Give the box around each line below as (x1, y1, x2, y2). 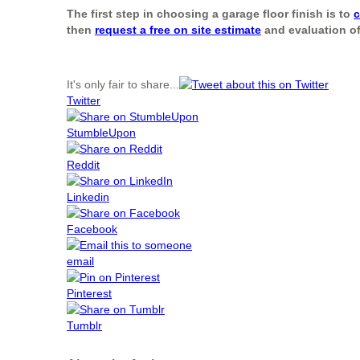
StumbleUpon (67, 125, 136, 139)
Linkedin (67, 190, 109, 203)
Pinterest (67, 286, 112, 300)
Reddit (67, 157, 100, 171)
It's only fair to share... (67, 77, 179, 91)
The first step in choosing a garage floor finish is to (67, 6, 354, 20)
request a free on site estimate (95, 22, 261, 36)
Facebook (67, 222, 117, 235)
